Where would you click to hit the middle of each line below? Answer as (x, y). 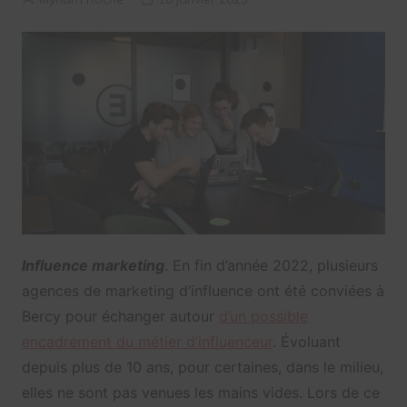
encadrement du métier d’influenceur (147, 341)
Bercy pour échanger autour (120, 316)
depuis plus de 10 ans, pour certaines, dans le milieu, (202, 367)
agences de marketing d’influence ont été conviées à (203, 290)
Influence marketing (93, 265)
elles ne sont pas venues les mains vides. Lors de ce (200, 392)
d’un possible (263, 316)
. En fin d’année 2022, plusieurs (271, 265)
